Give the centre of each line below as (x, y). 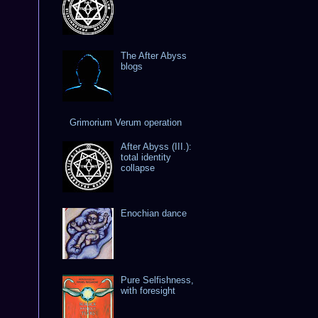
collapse (138, 168)
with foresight (148, 290)
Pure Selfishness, (158, 280)
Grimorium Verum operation (126, 122)
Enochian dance (154, 213)
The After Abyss (154, 55)
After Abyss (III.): (157, 146)
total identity (146, 157)
